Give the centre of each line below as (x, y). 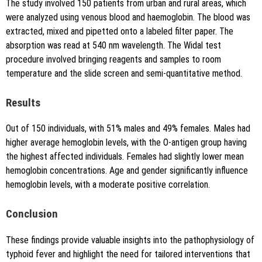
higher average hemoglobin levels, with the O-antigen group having (126, 143)
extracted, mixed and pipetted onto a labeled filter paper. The (120, 31)
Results (23, 103)
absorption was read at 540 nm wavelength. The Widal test (113, 45)
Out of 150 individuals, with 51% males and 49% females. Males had (128, 129)
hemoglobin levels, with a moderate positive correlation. (108, 185)
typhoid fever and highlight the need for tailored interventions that (128, 254)
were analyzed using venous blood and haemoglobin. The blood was (128, 17)
